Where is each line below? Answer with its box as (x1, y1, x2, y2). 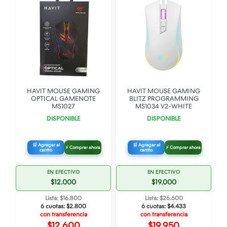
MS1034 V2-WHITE (135, 102, 192, 110)
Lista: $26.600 (144, 195, 183, 202)
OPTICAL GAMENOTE (31, 95, 96, 102)
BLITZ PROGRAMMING (129, 95, 199, 102)
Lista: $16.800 (45, 195, 82, 202)
